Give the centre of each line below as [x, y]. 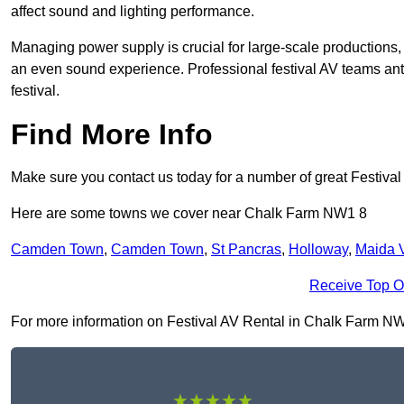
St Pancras [246, 250]
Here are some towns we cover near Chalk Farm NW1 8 [189, 214]
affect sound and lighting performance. [133, 12]
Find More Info [112, 135]
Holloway [318, 250]
